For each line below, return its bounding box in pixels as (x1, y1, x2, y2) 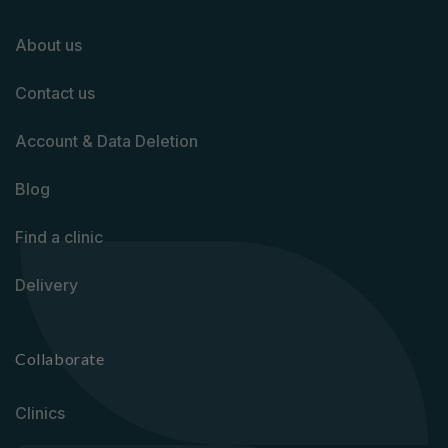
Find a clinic (15, 227, 103, 247)
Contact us (15, 83, 95, 103)
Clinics (15, 403, 65, 423)
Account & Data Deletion (15, 131, 198, 151)
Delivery (15, 275, 78, 295)
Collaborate (15, 349, 105, 368)
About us (15, 35, 82, 55)
